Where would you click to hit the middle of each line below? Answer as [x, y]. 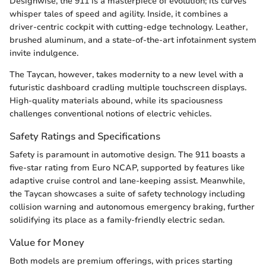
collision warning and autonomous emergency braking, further [132, 207]
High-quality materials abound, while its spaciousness [116, 100]
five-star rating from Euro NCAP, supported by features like [127, 167]
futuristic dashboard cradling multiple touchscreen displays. [128, 87]
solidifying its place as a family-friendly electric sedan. [117, 220]
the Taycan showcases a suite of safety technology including [127, 194]
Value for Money [47, 242]
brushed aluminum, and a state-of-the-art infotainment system [133, 40]
